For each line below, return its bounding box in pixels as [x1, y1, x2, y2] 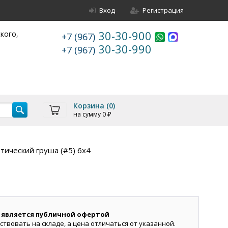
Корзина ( [73, 101, 109, 110]
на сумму [73, 110, 102, 119]
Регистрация [142, 6, 184, 15]
